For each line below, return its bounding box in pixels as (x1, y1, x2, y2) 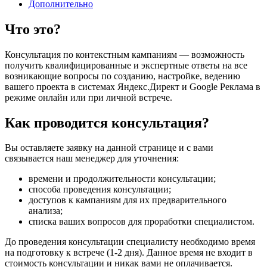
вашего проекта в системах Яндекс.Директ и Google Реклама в (5, 81, 260, 92)
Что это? (5, 21, 61, 37)
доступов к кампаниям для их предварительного (29, 195, 226, 206)
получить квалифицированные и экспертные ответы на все (5, 60, 247, 70)
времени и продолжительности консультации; (29, 173, 216, 184)
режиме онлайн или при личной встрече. (5, 92, 172, 103)
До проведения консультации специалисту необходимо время (5, 237, 255, 247)
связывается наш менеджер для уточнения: (5, 153, 179, 164)
